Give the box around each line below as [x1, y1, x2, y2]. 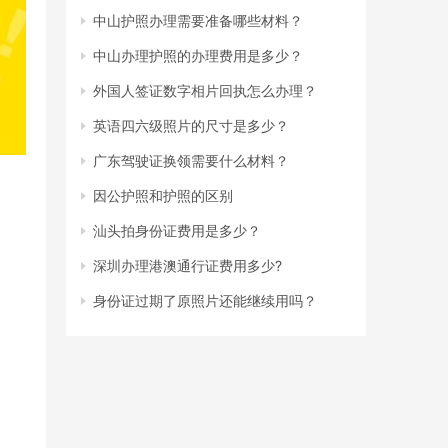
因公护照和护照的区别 [93, 187, 233, 204]
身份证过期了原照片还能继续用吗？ [93, 292, 317, 309]
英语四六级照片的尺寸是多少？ [93, 117, 289, 134]
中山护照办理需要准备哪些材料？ [93, 12, 303, 29]
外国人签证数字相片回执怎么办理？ [93, 82, 317, 99]
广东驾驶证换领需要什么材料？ [93, 152, 289, 169]
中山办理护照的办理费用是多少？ [93, 47, 303, 64]
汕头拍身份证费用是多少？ [93, 222, 261, 239]
